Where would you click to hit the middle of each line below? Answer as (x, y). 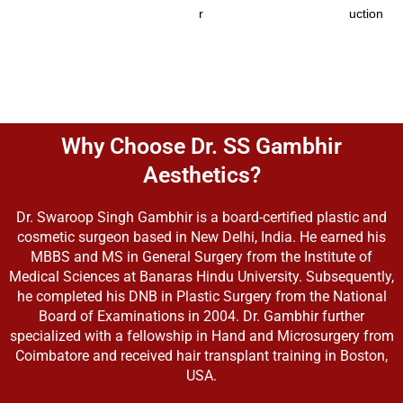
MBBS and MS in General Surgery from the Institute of (201, 256)
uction (367, 13)
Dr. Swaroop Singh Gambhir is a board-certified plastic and (201, 217)
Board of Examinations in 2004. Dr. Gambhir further (201, 316)
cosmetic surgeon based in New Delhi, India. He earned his (201, 237)
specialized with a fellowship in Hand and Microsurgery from (201, 336)
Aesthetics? (201, 175)
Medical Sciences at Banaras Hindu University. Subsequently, (201, 276)
